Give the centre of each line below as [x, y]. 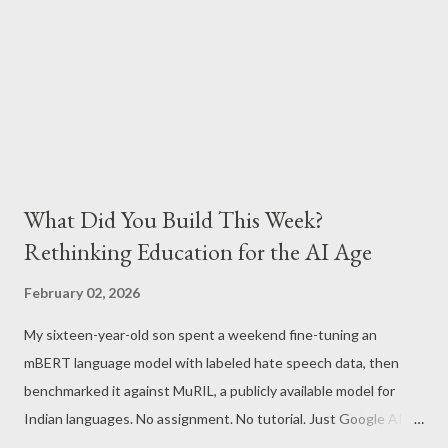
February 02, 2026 [82, 292]
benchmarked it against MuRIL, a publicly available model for [209, 390]
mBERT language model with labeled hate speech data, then [211, 362]
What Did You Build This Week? [174, 219]
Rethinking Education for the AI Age [198, 251]
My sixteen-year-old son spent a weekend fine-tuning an [200, 334]
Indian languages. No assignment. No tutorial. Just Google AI [213, 418]
